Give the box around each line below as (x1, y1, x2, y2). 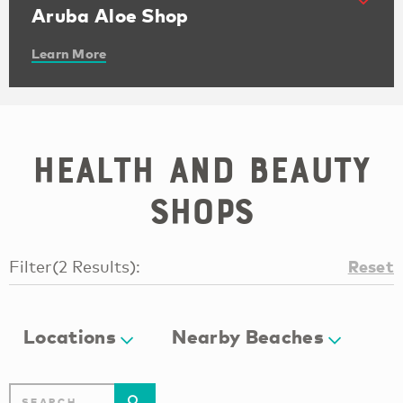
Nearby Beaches (172, 324, 324, 348)
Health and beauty (32, 148, 371, 192)
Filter (9, 255, 52, 276)
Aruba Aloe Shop (31, 4, 189, 27)
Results (72, 255, 130, 276)
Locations (23, 324, 116, 348)
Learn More (31, 45, 107, 62)
